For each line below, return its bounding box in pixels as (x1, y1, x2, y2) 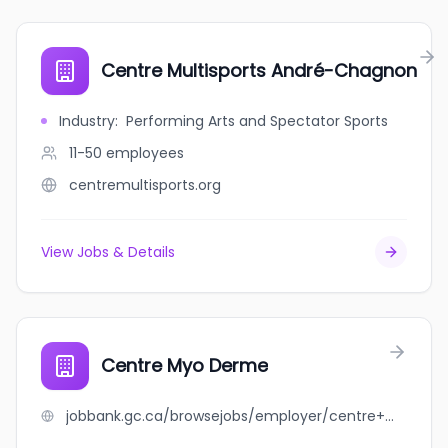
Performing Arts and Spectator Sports (126, 111, 388, 131)
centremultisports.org (69, 175, 221, 195)
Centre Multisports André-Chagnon (101, 58, 417, 83)
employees (106, 143, 184, 163)
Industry (59, 111, 115, 131)
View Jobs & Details (41, 242, 175, 262)
